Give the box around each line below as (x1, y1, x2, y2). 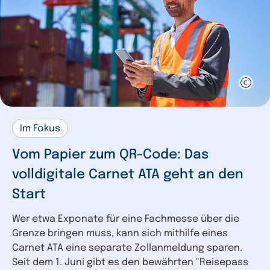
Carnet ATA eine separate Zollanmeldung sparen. (12, 242, 242, 253)
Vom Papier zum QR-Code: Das (12, 148, 209, 162)
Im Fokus (20, 123, 60, 134)
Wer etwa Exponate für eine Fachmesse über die (12, 213, 239, 224)
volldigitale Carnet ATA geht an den (12, 168, 243, 181)
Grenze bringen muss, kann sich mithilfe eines (12, 228, 228, 239)
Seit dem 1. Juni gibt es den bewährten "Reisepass (12, 257, 248, 268)
